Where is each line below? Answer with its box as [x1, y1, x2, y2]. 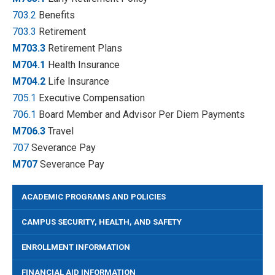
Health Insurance [45, 59, 120, 71]
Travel [45, 125, 74, 137]
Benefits [39, 9, 75, 21]
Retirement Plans [45, 42, 122, 54]
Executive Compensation [39, 92, 145, 104]
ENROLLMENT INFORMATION [21, 242, 130, 252]
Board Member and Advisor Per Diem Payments [36, 109, 245, 120]
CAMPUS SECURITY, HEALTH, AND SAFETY [21, 217, 182, 227]
